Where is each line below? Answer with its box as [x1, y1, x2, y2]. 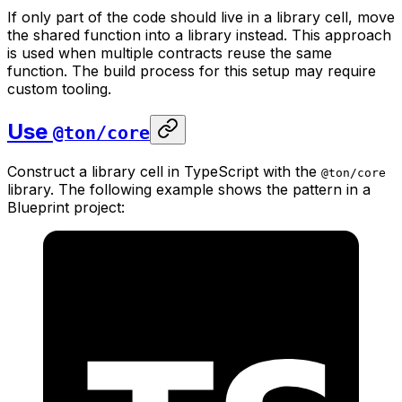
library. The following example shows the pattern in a [7, 180, 371, 199]
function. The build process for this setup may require [7, 61, 376, 80]
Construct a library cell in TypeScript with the [7, 162, 321, 181]
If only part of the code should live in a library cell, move [7, 7, 395, 26]
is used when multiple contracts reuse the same [7, 43, 332, 62]
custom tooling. [7, 79, 111, 98]
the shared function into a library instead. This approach [7, 25, 391, 44]
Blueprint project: [7, 198, 125, 217]
